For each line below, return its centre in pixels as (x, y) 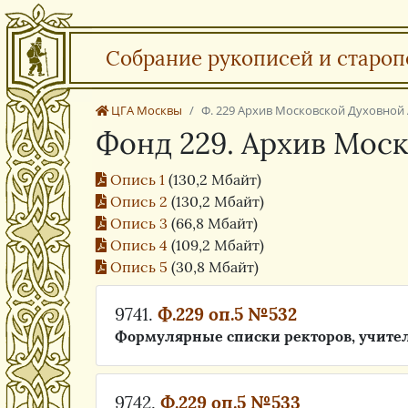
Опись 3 (139, 223)
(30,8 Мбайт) (215, 267)
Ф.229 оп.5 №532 (227, 314)
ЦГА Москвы (145, 110)
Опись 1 (138, 179)
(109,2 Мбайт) (218, 245)
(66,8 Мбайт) (214, 223)
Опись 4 (139, 245)
